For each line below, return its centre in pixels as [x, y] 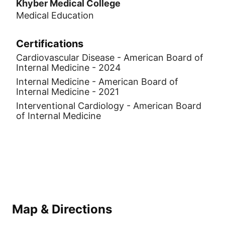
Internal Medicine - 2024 [69, 68]
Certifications [50, 44]
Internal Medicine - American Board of [97, 82]
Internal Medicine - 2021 [68, 92]
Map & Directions [62, 209]
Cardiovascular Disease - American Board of [110, 58]
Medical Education [55, 15]
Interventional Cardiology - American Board [109, 106]
